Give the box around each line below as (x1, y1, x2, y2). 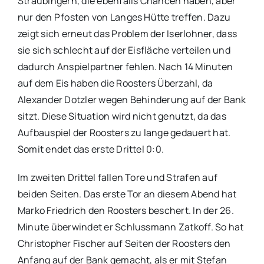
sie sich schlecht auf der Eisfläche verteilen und (17, 43, 230, 57)
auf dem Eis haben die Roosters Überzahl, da (17, 76, 213, 90)
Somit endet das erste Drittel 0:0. (17, 142, 164, 156)
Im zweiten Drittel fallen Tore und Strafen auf (17, 170, 218, 184)
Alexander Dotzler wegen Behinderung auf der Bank (17, 93, 246, 106)
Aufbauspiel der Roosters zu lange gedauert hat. (17, 126, 231, 139)
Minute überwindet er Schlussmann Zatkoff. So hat (17, 220, 244, 233)
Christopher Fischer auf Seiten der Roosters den (17, 236, 231, 250)
